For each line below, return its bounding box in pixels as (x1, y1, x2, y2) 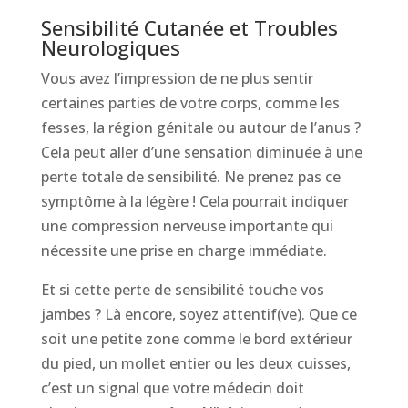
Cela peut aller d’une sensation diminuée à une (40, 142, 362, 163)
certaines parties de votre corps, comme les (40, 93, 340, 114)
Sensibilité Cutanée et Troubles (40, 14, 338, 42)
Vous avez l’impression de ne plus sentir (40, 68, 313, 89)
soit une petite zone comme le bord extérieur (40, 329, 352, 350)
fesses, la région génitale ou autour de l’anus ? (40, 117, 361, 138)
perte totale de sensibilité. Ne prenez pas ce (40, 167, 341, 188)
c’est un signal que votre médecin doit (40, 378, 304, 399)
